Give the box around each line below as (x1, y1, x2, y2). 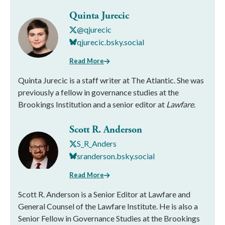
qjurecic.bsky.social (77, 37, 144, 47)
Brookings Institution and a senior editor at (18, 99, 166, 109)
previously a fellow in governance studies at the (18, 87, 179, 97)
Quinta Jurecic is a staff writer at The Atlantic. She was (18, 75, 204, 85)
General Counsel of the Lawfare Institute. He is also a (18, 201, 198, 211)
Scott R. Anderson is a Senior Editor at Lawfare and (18, 189, 190, 199)
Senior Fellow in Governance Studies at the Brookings (18, 213, 200, 223)
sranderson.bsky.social (77, 151, 155, 161)
